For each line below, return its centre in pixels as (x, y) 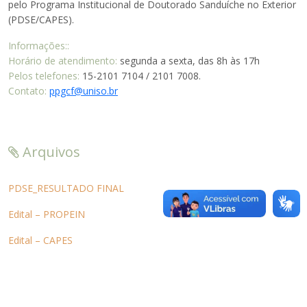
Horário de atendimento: (63, 60)
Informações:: (39, 45)
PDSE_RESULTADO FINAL (66, 188)
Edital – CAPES (40, 240)
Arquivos (50, 151)
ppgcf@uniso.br (84, 90)
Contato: (27, 90)
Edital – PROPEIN (47, 214)
